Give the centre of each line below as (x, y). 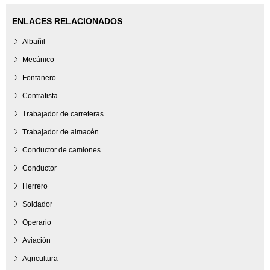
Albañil (34, 41)
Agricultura (40, 258)
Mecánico (38, 59)
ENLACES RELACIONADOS (67, 21)
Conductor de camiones (61, 150)
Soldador (37, 204)
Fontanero (39, 77)
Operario (37, 222)
